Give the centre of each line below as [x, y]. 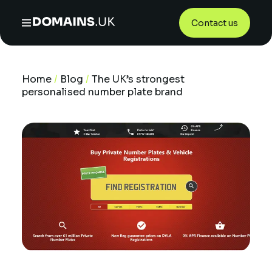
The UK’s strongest [138, 79]
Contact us [215, 23]
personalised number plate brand [102, 92]
